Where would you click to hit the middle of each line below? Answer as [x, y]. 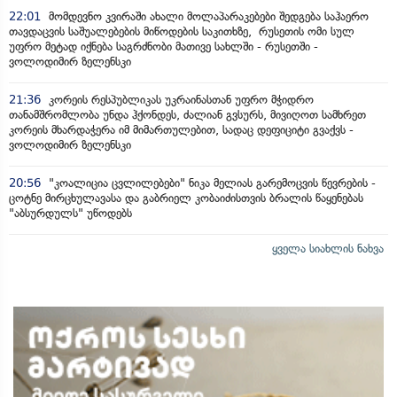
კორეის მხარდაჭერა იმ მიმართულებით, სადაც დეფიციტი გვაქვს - [181, 129]
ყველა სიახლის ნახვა [328, 248]
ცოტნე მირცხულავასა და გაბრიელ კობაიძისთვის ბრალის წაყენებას [186, 198]
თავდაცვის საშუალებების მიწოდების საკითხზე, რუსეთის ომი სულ [182, 31]
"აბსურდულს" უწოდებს [70, 213]
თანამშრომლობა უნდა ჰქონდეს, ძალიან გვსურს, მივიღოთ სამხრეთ [187, 114]
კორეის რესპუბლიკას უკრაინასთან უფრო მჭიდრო [179, 99]
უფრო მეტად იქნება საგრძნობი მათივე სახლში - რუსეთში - [163, 46]
